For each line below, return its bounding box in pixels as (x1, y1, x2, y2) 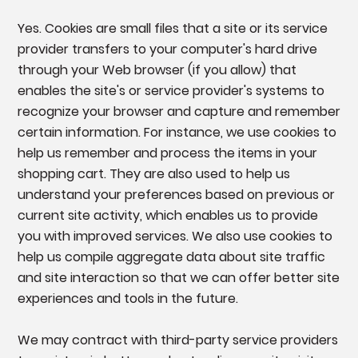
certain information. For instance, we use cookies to (17, 123, 336, 142)
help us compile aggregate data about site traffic (17, 248, 325, 267)
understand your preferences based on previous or (17, 185, 335, 205)
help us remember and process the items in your (17, 144, 317, 163)
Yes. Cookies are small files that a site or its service (17, 19, 328, 38)
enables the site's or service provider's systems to (17, 82, 324, 101)
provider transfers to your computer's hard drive (17, 40, 317, 59)
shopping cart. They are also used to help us (17, 165, 290, 184)
